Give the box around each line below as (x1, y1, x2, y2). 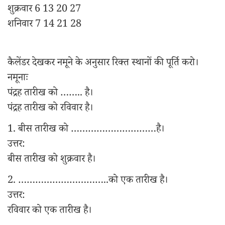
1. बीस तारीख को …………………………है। (8, 122, 164, 138)
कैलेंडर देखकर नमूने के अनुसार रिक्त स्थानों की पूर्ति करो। (8, 56, 198, 72)
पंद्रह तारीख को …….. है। (8, 86, 93, 102)
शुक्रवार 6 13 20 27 (8, 2, 81, 18)
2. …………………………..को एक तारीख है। (8, 173, 168, 189)
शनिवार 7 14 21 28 (8, 17, 81, 33)
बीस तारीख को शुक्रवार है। (8, 152, 95, 168)
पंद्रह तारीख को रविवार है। (8, 101, 93, 117)
